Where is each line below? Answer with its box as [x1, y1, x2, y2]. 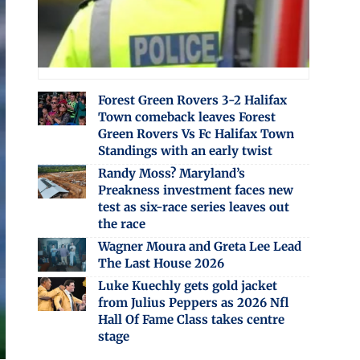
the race [97, 215, 145, 231]
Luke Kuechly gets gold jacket [97, 277, 277, 293]
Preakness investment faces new [97, 182, 293, 198]
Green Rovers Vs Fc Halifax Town [97, 125, 294, 141]
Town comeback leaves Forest [97, 108, 276, 125]
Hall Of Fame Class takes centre [97, 311, 284, 327]
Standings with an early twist [97, 142, 272, 158]
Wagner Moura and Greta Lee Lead [97, 238, 301, 254]
